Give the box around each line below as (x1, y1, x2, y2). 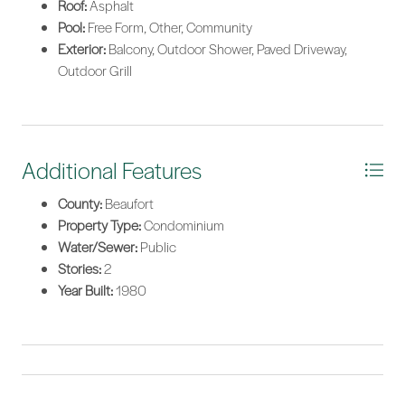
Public (137, 237, 176, 258)
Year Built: (58, 280, 113, 301)
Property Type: (58, 215, 141, 236)
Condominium (141, 215, 224, 236)
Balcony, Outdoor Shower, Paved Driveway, (106, 39, 347, 60)
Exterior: (58, 39, 106, 60)
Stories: (58, 259, 101, 279)
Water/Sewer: (58, 237, 137, 258)
